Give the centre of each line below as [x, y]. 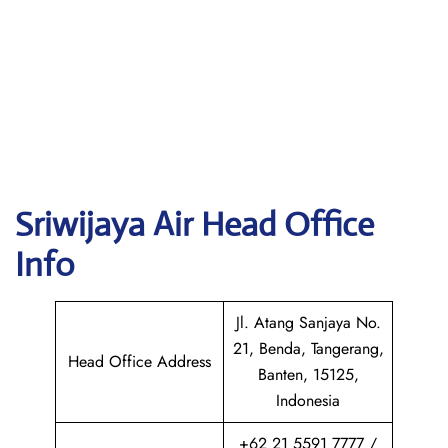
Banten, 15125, [308, 374]
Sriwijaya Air [108, 224]
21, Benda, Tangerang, [308, 348]
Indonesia [308, 400]
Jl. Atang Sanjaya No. [308, 322]
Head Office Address [139, 361]
